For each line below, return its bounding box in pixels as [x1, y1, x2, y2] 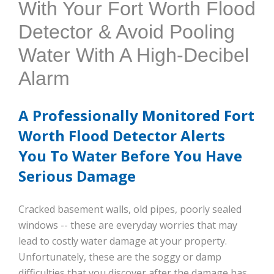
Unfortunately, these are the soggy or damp [18, 250, 221, 264]
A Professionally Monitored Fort [18, 105, 254, 125]
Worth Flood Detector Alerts [18, 125, 225, 146]
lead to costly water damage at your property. [18, 234, 227, 248]
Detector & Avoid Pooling [18, 20, 235, 43]
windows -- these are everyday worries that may [18, 218, 237, 232]
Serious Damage [18, 165, 136, 186]
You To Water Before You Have [18, 145, 242, 166]
